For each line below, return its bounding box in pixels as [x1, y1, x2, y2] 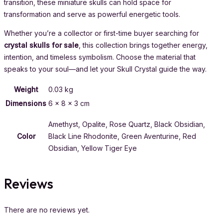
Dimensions [5, 99, 46, 108]
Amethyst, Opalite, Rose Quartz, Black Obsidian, [48, 120, 205, 129]
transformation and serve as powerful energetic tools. [4, 10, 180, 19]
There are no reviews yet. [4, 205, 90, 214]
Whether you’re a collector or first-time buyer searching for [4, 29, 199, 38]
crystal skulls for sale [4, 41, 79, 50]
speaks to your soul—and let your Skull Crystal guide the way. [4, 65, 207, 74]
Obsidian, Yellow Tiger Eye [48, 144, 137, 153]
